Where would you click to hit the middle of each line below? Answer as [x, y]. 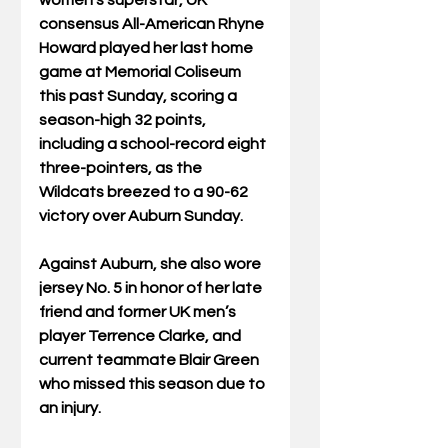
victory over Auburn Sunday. [142, 216]
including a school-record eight [154, 144]
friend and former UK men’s [139, 312]
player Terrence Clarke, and [141, 336]
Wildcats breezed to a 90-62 [145, 192]
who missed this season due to [153, 384]
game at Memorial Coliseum [141, 72]
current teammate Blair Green [150, 360]
